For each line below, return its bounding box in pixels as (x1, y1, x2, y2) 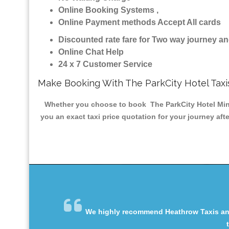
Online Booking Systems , (58, 6, 158, 15)
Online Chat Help (58, 48, 124, 57)
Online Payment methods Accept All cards (58, 18, 221, 27)
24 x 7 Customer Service (58, 60, 152, 69)
